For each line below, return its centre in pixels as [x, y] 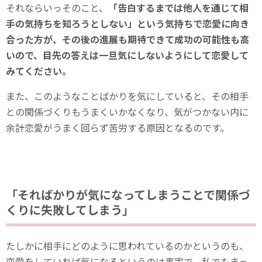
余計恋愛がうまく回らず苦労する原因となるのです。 [118, 127]
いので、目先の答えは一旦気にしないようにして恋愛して [127, 55]
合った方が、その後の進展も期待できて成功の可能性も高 [127, 39]
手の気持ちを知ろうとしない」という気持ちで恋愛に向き [127, 23]
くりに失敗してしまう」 [70, 209]
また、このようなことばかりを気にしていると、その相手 [127, 96]
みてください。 [39, 70]
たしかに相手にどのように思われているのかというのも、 [127, 245]
